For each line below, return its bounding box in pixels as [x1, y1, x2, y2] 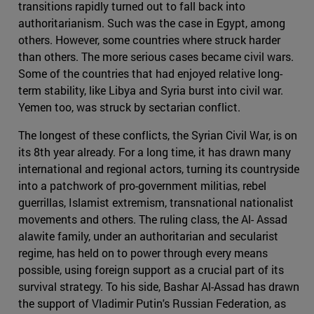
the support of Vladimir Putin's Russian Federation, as [18, 296, 286, 311]
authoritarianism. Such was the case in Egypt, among [18, 15, 285, 31]
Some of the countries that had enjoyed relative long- [18, 66, 282, 81]
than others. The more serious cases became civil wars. [18, 49, 294, 64]
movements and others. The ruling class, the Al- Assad [18, 212, 287, 227]
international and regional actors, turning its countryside [18, 161, 299, 177]
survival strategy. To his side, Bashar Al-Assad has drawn [18, 279, 299, 294]
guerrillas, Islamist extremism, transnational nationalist [18, 195, 294, 210]
